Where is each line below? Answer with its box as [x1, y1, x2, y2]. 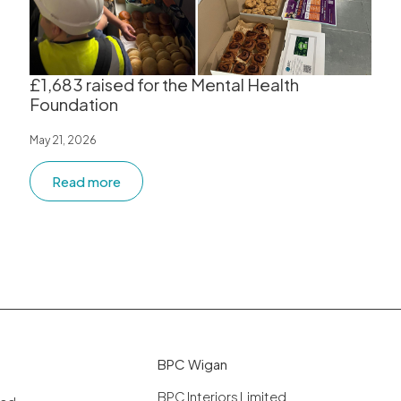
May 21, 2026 [30, 132, 98, 148]
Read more [52, 173, 122, 191]
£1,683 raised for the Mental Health [30, 74, 300, 96]
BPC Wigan [158, 355, 227, 373]
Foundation [30, 94, 119, 115]
